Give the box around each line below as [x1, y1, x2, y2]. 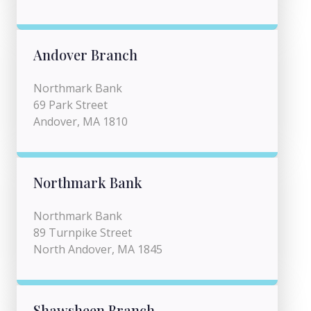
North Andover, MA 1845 [33, 242, 162, 257]
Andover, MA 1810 [33, 114, 128, 129]
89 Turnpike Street [33, 225, 132, 240]
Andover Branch [33, 45, 137, 64]
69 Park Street [33, 97, 108, 112]
